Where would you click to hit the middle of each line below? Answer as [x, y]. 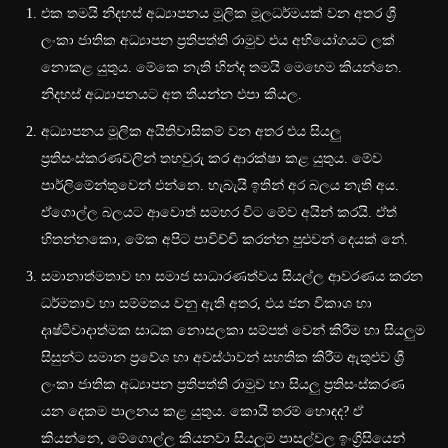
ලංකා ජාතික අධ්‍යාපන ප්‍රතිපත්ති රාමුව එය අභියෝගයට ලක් [218, 41]
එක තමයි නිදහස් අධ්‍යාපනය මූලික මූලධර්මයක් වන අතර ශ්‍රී [218, 14]
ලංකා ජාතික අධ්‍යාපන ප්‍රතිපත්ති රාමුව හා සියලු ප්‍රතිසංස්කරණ [223, 385]
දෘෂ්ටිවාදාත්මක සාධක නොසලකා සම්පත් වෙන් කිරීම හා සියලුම [233, 331]
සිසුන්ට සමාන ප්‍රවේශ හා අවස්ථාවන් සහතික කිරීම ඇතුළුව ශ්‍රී [222, 358]
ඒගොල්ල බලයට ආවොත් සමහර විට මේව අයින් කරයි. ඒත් [219, 213]
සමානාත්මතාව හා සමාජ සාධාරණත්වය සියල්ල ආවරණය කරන [232, 277]
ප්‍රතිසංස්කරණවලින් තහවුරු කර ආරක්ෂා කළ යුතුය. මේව [211, 159]
